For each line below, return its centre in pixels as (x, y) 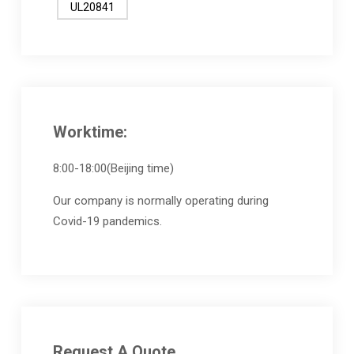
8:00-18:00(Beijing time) (113, 168)
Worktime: (90, 132)
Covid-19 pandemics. (107, 221)
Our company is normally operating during (160, 200)
